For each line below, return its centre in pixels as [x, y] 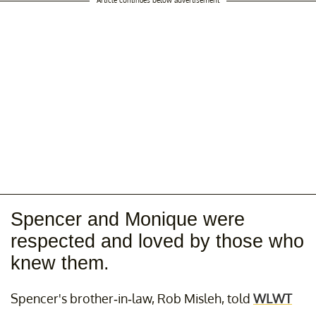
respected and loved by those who [157, 241]
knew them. [60, 263]
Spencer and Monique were [128, 219]
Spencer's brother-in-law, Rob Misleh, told [132, 298]
